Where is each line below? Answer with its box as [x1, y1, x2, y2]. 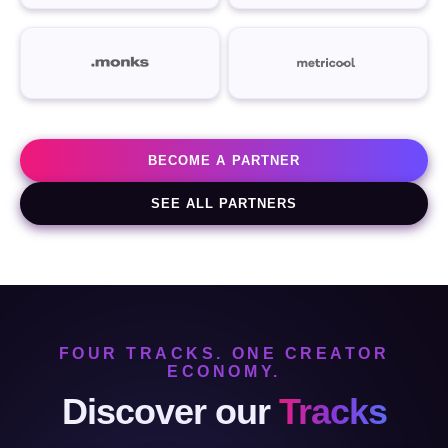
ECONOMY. [167, 362, 281, 380]
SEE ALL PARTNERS [150, 195, 298, 211]
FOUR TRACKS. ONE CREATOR [58, 344, 390, 362]
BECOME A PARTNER [148, 152, 300, 168]
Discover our [61, 391, 279, 432]
